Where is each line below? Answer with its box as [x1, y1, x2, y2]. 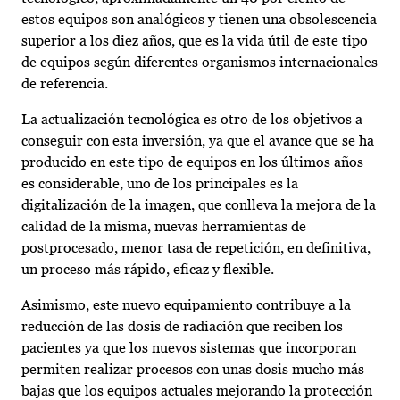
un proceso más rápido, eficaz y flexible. [21, 261, 274, 279]
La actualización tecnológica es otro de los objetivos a [21, 111, 362, 129]
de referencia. [21, 75, 108, 93]
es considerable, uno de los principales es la [21, 175, 298, 193]
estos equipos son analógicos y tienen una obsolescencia [21, 11, 377, 29]
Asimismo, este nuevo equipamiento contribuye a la [21, 296, 351, 314]
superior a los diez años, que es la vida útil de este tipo [21, 32, 368, 50]
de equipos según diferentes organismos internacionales [21, 54, 378, 71]
